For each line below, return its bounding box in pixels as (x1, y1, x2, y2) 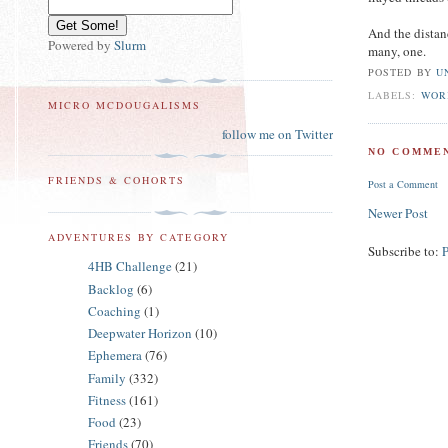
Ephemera (88, 346, 142, 365)
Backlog (88, 279, 134, 298)
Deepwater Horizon (88, 324, 192, 343)
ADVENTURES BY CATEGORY (48, 230, 229, 245)
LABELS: (368, 87, 421, 102)
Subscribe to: (368, 241, 443, 260)
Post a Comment (368, 176, 439, 191)
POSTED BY (368, 64, 436, 79)
